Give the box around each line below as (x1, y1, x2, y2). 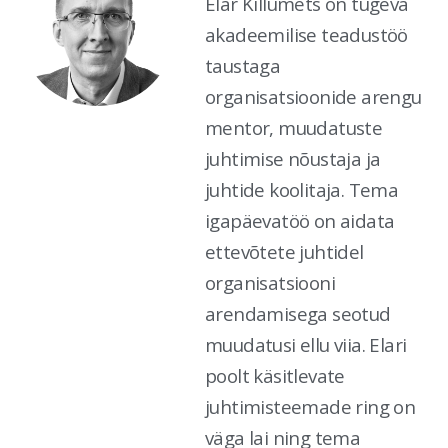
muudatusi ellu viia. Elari (205, 331, 407, 357)
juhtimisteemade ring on (205, 393, 416, 419)
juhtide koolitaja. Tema (205, 176, 399, 202)
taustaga (205, 52, 281, 78)
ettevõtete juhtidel (205, 238, 364, 264)
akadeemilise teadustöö (205, 21, 408, 47)
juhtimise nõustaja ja (205, 145, 381, 171)
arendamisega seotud (205, 300, 391, 326)
